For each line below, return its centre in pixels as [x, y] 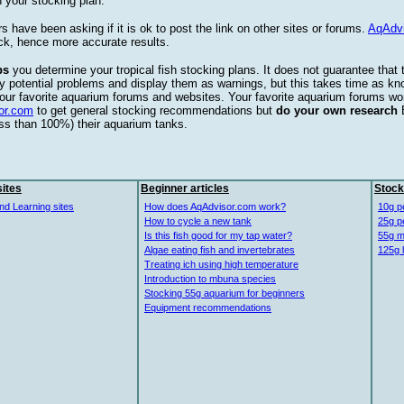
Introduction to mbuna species [210, 279]
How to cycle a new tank [198, 221]
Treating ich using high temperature [221, 264]
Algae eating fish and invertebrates [220, 250]
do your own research [337, 110]
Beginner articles [185, 188]
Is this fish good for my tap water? [218, 235]
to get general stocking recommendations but [155, 110]
